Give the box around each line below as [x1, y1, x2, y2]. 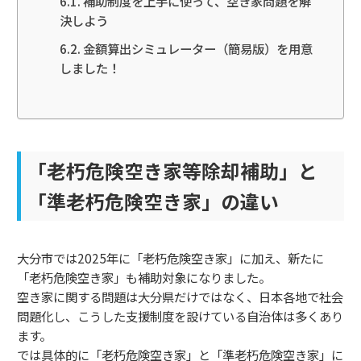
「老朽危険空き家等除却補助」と [27, 156, 317, 185]
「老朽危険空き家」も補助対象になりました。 [17, 268, 271, 287]
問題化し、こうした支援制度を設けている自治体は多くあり [17, 307, 343, 326]
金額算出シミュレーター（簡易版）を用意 [82, 39, 313, 57]
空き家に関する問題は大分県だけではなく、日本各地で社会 [17, 288, 343, 306]
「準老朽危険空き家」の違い [27, 187, 279, 216]
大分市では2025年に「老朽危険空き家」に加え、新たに [17, 249, 324, 268]
